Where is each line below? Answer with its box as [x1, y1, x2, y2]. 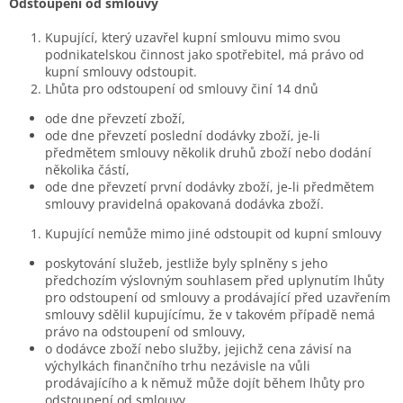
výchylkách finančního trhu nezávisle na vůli [45, 356, 310, 374]
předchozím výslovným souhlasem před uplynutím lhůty [45, 271, 384, 289]
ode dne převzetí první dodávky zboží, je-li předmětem [45, 177, 374, 195]
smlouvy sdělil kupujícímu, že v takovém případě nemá [45, 305, 375, 323]
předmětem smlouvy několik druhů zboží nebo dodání [45, 143, 372, 161]
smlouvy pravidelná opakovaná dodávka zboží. [45, 194, 324, 212]
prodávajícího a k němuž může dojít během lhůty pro [45, 373, 364, 391]
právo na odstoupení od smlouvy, [45, 322, 246, 340]
